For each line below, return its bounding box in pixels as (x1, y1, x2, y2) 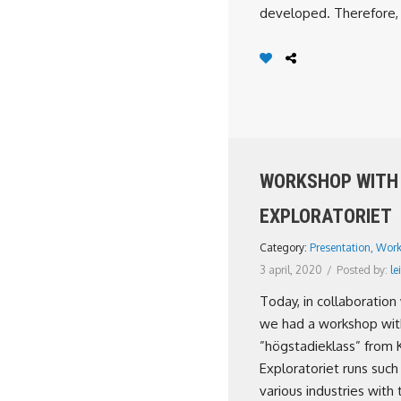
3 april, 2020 (260, 263, 322, 277)
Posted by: (337, 263, 390, 277)
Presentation (310, 241, 371, 254)
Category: (260, 241, 310, 254)
